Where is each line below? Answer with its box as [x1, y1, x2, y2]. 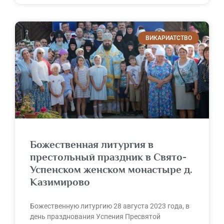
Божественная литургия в [30, 138, 153, 150]
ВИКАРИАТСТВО [145, 34, 192, 41]
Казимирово [30, 175, 90, 188]
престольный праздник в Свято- [30, 150, 186, 163]
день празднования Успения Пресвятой [30, 212, 160, 220]
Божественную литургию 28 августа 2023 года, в [30, 201, 189, 210]
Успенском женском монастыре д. [30, 163, 192, 175]
